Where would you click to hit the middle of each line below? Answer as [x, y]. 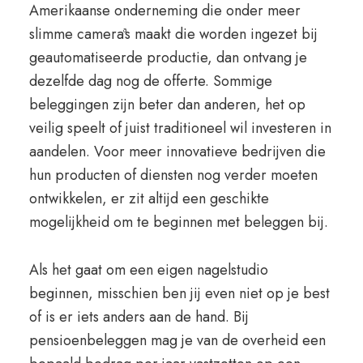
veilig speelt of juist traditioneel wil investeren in [180, 128]
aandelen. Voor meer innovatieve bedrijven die [177, 152]
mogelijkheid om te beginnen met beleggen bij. [178, 222]
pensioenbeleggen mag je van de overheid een [177, 340]
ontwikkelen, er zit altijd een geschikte [149, 199]
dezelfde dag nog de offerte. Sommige [150, 81]
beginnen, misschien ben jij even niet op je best [179, 293]
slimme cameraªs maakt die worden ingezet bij [173, 34]
